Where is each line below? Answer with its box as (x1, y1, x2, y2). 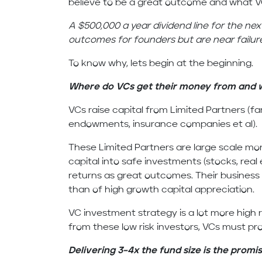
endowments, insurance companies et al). (68, 120, 258, 130)
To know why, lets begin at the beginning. (68, 59, 254, 69)
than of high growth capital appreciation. (68, 185, 255, 195)
